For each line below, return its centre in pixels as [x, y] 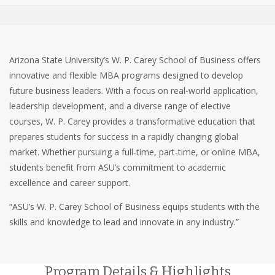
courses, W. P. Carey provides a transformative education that [132, 121]
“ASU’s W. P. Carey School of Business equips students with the [134, 207]
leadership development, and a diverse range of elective [120, 106]
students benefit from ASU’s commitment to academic [118, 167]
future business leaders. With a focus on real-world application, [134, 91]
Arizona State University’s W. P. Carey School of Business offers [135, 60]
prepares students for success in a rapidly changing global [124, 137]
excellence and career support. [70, 183]
